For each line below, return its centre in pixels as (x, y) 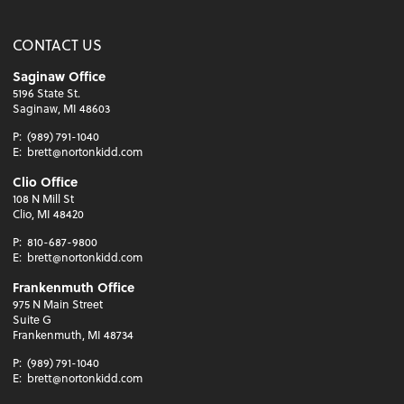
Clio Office (46, 182)
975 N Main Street (58, 304)
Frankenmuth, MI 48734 (73, 335)
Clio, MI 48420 (49, 214)
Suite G (32, 320)
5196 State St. (47, 92)
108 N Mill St (44, 199)
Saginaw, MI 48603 (62, 108)
